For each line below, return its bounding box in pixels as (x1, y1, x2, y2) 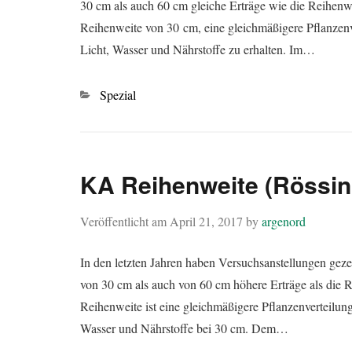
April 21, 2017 (170, 212, 243, 229)
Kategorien (79, 85, 134, 102)
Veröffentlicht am (80, 212, 170, 229)
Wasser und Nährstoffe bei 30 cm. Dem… (80, 319, 288, 336)
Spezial (100, 86, 136, 103)
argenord (262, 212, 306, 229)
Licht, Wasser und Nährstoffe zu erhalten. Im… (80, 40, 315, 57)
